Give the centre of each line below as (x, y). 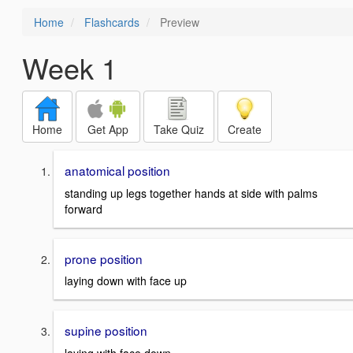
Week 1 (70, 67)
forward (84, 208)
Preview (178, 22)
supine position (106, 331)
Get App (108, 129)
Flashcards (112, 22)
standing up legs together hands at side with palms (191, 193)
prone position (104, 258)
